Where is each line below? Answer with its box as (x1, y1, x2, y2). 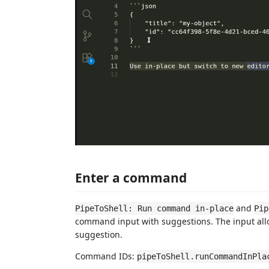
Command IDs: (75, 250, 137, 262)
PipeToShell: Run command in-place (75, 203, 234, 213)
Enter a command (75, 169, 187, 186)
